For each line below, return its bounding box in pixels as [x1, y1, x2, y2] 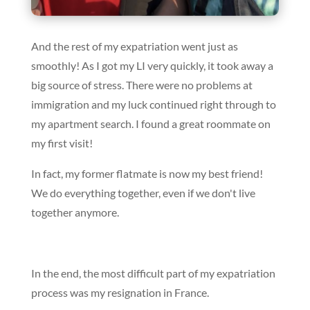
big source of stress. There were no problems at [30, 78, 253, 92]
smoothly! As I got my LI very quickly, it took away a [30, 59, 273, 73]
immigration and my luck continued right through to [30, 98, 276, 111]
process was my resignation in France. [30, 286, 209, 300]
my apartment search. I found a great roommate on [30, 117, 271, 131]
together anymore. [30, 206, 119, 219]
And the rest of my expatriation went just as [30, 39, 238, 53]
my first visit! [30, 136, 93, 150]
